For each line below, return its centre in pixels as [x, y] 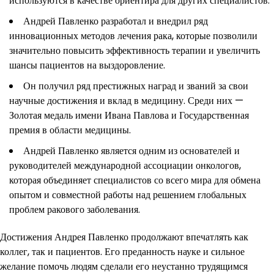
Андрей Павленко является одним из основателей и [131, 151]
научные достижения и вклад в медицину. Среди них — [126, 101]
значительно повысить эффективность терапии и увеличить [135, 51]
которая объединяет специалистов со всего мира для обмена [135, 180]
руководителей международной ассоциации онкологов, [125, 166]
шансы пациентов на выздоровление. [87, 65]
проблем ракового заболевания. [75, 210]
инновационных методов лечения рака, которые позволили [133, 36]
